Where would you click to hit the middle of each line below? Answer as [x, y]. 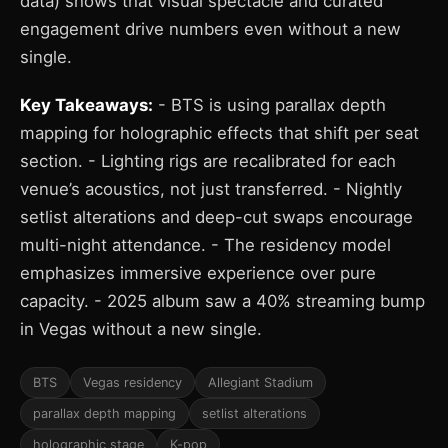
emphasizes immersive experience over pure [198, 273]
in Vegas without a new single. [141, 329]
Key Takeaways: [86, 105]
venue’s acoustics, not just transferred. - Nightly [211, 189]
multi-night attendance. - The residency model [205, 245]
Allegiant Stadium [260, 382]
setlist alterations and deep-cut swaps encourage [216, 217]
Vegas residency [132, 382]
